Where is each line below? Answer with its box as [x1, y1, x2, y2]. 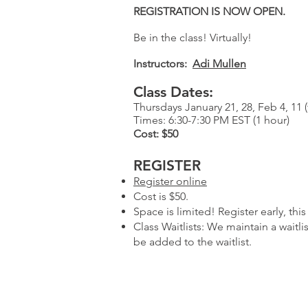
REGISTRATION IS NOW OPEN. [133, 5, 285, 18]
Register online [133, 175, 207, 188]
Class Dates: [133, 83, 213, 100]
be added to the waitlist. [133, 235, 257, 248]
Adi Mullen [192, 57, 246, 70]
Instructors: [133, 57, 192, 70]
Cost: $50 [133, 127, 178, 140]
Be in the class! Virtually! [133, 31, 257, 44]
